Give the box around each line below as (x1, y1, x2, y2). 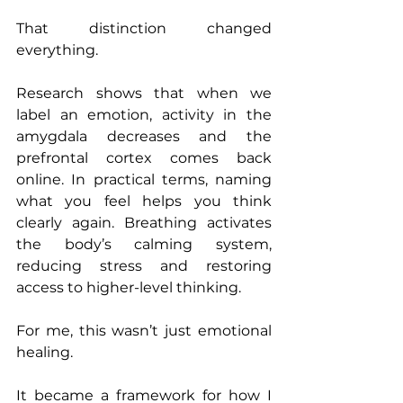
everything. (16, 41, 98, 59)
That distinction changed (16, 20, 272, 38)
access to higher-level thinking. (16, 279, 241, 297)
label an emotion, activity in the (16, 106, 272, 124)
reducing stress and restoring (16, 257, 272, 275)
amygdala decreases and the (16, 128, 272, 146)
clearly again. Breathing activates (16, 214, 272, 232)
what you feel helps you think (16, 193, 272, 210)
